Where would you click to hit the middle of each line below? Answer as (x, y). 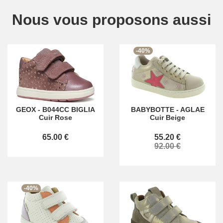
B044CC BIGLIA (69, 110)
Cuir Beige (167, 117)
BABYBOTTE (152, 110)
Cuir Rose (56, 117)
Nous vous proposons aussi (111, 20)
